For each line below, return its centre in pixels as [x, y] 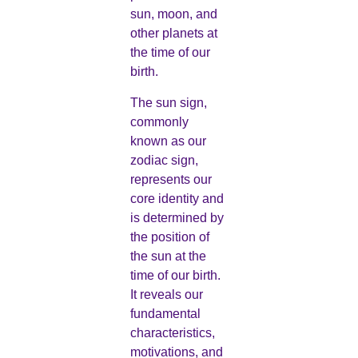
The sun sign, [168, 102]
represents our [171, 179]
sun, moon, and [173, 14]
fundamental [165, 313]
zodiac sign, [164, 160]
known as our [168, 141]
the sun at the [168, 256]
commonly [159, 121]
